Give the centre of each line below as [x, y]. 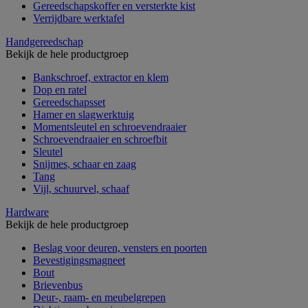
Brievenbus [58, 285]
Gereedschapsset [69, 102]
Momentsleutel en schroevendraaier [110, 126]
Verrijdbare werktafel [79, 18]
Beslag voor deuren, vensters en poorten [120, 247]
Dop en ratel [60, 89]
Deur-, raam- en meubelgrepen [99, 297]
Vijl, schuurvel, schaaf [81, 188]
